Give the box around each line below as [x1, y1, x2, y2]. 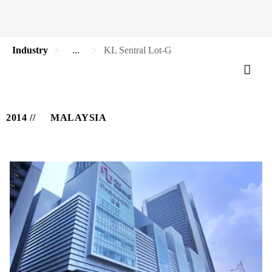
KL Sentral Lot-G [104, 45, 172, 55]
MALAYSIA [50, 112, 106, 123]
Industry [12, 45, 48, 55]
